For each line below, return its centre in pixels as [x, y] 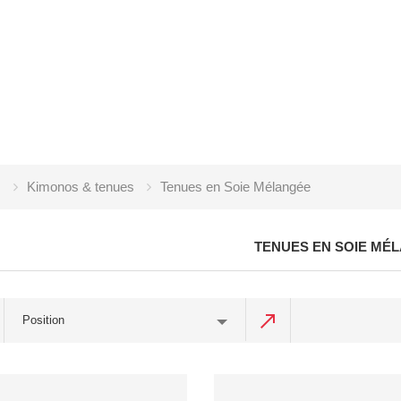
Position [43, 320]
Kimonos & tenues [81, 187]
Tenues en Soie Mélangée [235, 187]
